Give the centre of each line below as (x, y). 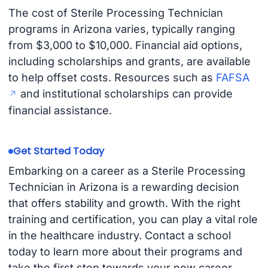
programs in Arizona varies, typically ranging (121, 29)
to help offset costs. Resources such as (112, 78)
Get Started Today (58, 151)
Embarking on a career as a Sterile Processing (127, 171)
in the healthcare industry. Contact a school (119, 236)
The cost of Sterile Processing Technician (115, 13)
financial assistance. (60, 111)
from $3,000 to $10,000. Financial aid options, (125, 45)
